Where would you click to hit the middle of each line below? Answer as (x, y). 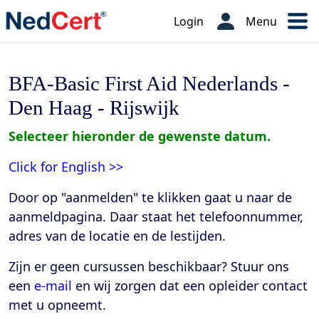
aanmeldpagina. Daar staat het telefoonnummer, (156, 216)
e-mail (53, 286)
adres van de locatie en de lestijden (115, 236)
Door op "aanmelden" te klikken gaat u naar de (150, 197)
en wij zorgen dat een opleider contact (190, 286)
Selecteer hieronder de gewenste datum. (140, 136)
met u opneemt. (57, 305)
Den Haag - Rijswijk (94, 108)
